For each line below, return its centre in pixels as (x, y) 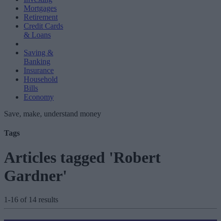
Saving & (38, 53)
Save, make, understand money (53, 114)
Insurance (39, 70)
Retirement (41, 17)
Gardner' (36, 175)
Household (41, 79)
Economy (39, 97)
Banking (37, 61)
